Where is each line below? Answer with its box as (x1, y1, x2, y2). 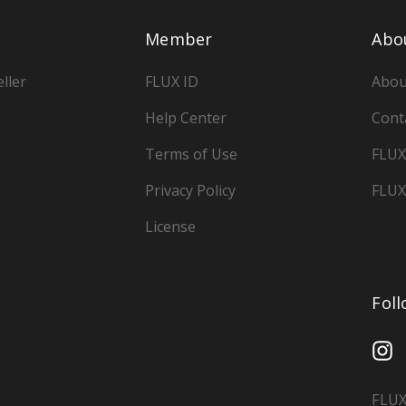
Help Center (145, 108, 227, 129)
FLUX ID (145, 72, 199, 92)
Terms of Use (145, 144, 238, 165)
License (145, 217, 197, 237)
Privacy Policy (145, 180, 237, 201)
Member (145, 28, 213, 51)
